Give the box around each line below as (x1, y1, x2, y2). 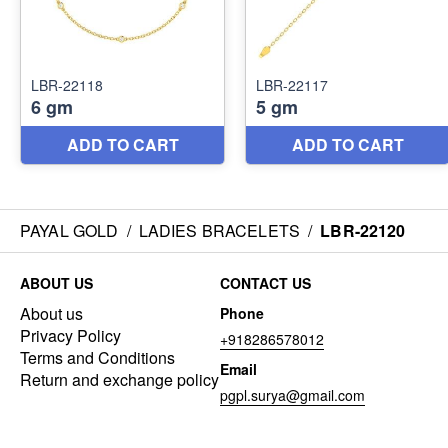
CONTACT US (220, 273, 311, 293)
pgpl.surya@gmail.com (220, 385, 365, 405)
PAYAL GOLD (20, 219, 119, 242)
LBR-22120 (320, 219, 406, 242)
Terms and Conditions (20, 346, 175, 369)
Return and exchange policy (20, 368, 219, 391)
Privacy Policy (20, 324, 121, 347)
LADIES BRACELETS (138, 219, 301, 242)
